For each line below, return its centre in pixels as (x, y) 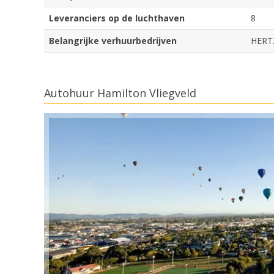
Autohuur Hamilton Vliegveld (120, 93)
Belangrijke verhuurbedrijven (113, 41)
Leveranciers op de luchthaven (117, 18)
